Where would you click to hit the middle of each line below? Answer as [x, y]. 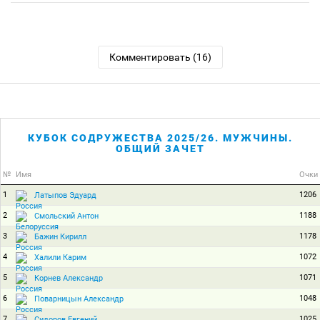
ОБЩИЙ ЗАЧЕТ [160, 149]
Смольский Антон [66, 216]
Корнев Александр [69, 278]
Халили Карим [60, 257]
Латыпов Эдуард [65, 195]
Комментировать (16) [160, 57]
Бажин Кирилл [60, 236]
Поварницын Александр [79, 299]
